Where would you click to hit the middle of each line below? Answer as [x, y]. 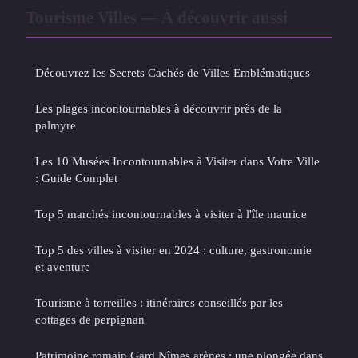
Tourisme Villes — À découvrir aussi [157, 17]
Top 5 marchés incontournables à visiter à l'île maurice [171, 213]
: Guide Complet [76, 177]
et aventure [63, 266]
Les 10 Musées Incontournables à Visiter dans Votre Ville [177, 161]
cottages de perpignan [90, 319]
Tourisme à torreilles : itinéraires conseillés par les [159, 302]
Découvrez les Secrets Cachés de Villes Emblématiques [173, 72]
